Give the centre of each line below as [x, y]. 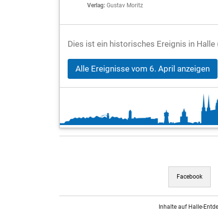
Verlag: [96, 5]
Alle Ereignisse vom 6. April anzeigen [143, 69]
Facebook [190, 177]
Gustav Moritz [124, 5]
